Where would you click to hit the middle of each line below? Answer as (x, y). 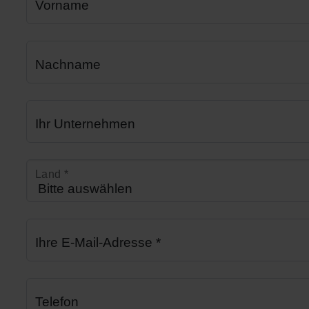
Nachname (68, 64)
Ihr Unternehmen (85, 123)
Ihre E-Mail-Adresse (96, 242)
